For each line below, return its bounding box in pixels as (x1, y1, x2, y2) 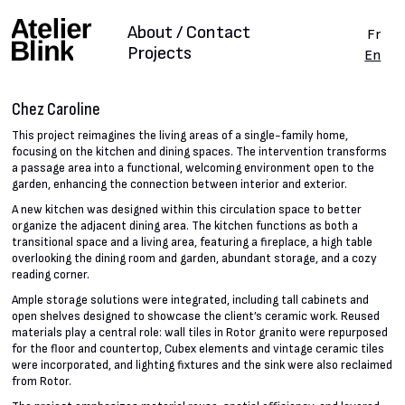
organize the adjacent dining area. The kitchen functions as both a (12, 219, 359, 234)
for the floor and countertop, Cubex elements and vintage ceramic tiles (12, 342, 385, 357)
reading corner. (12, 268, 90, 283)
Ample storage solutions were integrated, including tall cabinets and (12, 293, 370, 308)
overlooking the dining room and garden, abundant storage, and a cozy (12, 251, 378, 267)
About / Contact (127, 21, 250, 43)
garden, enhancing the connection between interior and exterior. (12, 177, 348, 193)
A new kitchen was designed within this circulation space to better (12, 202, 363, 218)
